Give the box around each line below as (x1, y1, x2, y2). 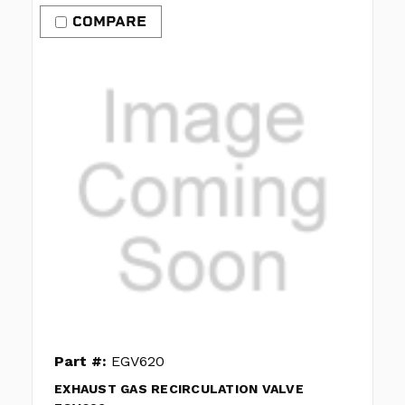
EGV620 (107, 353, 165, 371)
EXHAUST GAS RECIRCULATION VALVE (54, 381, 304, 397)
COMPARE (72, 13, 146, 31)
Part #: (54, 353, 107, 371)
